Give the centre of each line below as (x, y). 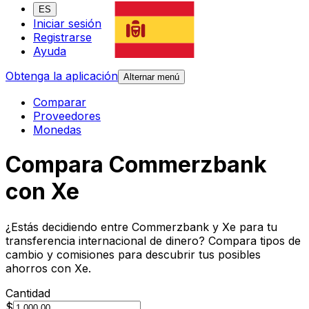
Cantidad (28, 293)
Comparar (60, 102)
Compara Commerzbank (136, 165)
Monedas (57, 130)
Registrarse (62, 38)
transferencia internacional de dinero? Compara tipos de (153, 240)
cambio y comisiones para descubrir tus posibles (133, 254)
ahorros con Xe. (48, 268)
